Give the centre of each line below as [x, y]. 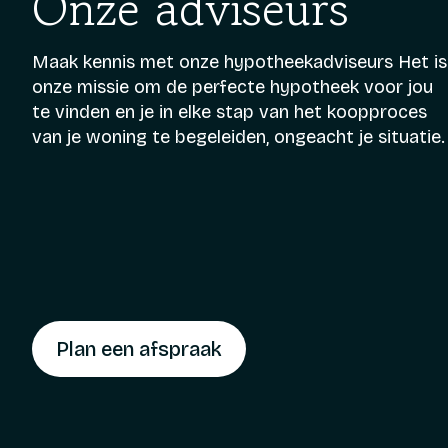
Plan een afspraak [139, 349]
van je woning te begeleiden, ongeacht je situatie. [238, 137]
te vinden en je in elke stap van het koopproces [229, 112]
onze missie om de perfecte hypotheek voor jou [232, 87]
